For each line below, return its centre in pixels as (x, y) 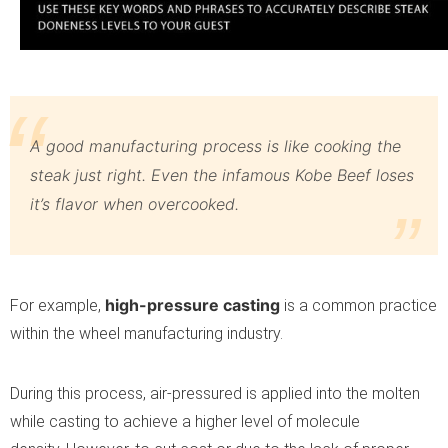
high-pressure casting (194, 304)
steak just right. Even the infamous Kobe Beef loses (222, 174)
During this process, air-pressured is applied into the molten (215, 393)
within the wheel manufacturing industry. (146, 333)
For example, (57, 305)
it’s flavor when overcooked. (134, 203)
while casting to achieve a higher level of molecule (185, 421)
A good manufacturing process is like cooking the (215, 145)
